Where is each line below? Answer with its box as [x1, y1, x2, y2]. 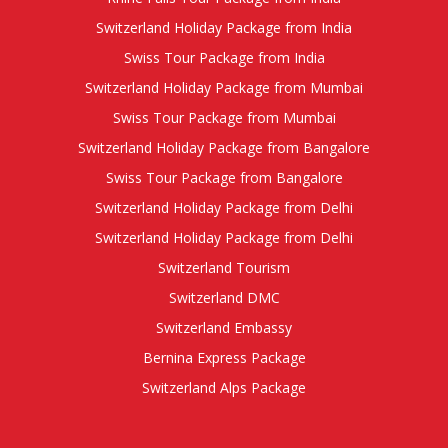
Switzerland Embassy [156, 318, 292, 338]
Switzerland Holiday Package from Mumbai [85, 78, 363, 98]
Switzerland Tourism [158, 258, 290, 278]
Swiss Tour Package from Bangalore [105, 168, 343, 188]
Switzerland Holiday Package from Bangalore [78, 138, 370, 158]
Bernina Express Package [142, 348, 306, 368]
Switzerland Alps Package [142, 378, 306, 398]
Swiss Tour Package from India [123, 48, 325, 68]
